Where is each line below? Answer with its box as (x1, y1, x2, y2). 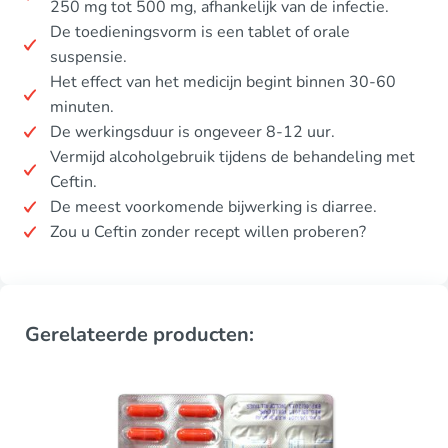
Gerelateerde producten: (25, 320, 254, 348)
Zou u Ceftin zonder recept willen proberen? (50, 220, 366, 243)
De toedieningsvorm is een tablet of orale (50, 20, 350, 43)
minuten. (50, 95, 114, 118)
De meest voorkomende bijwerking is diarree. (50, 195, 377, 218)
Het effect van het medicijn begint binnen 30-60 (50, 70, 396, 93)
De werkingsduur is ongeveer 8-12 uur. (50, 120, 335, 143)
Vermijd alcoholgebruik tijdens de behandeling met (50, 145, 415, 168)
